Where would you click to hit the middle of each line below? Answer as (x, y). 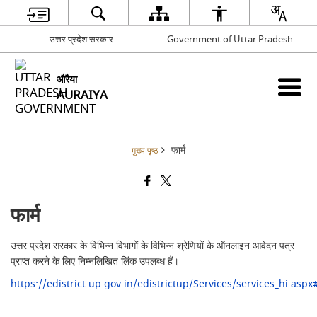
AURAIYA (82, 95)
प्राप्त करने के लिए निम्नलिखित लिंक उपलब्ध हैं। (95, 261)
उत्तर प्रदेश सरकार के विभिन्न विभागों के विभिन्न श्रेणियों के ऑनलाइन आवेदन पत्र (153, 246)
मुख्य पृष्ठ (145, 151)
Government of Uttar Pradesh (230, 39)
